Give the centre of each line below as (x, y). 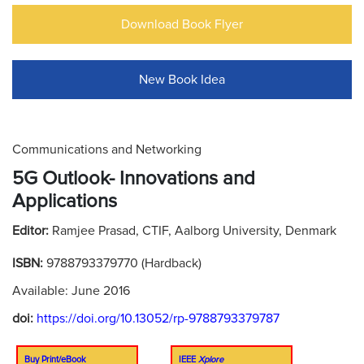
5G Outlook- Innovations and (134, 178)
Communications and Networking (107, 149)
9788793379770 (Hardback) (124, 263)
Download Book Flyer (182, 24)
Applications (65, 201)
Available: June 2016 (71, 291)
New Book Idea (182, 80)
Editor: (32, 231)
